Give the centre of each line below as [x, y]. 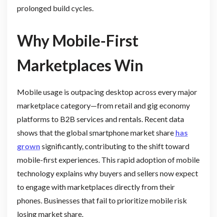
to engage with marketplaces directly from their [96, 186]
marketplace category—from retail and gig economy [103, 105]
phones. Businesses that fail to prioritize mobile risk [102, 200]
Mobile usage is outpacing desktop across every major [107, 92]
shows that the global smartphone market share [96, 132]
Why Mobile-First [77, 40]
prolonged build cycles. [55, 8]
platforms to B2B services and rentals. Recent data [100, 119]
